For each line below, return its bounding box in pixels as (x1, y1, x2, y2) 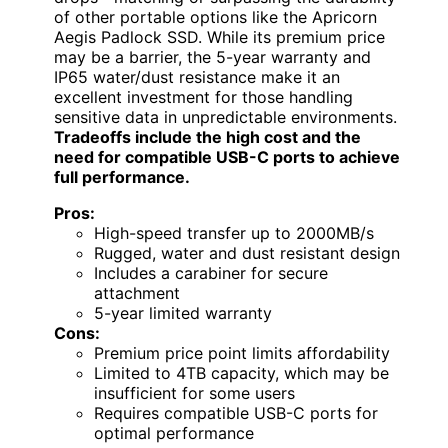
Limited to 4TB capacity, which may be (94, 362, 389, 383)
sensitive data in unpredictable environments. (54, 106, 397, 127)
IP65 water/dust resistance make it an (54, 66, 340, 87)
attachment (94, 282, 180, 303)
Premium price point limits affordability (94, 342, 390, 363)
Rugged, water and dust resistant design (94, 242, 400, 263)
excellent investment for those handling (54, 86, 353, 107)
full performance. (54, 166, 190, 187)
